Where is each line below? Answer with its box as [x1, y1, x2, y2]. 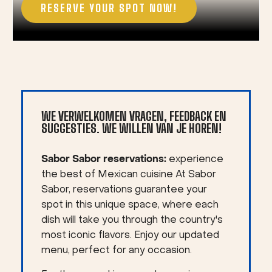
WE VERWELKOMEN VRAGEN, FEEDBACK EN [41, 109, 226, 123]
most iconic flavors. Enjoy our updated [41, 231, 219, 240]
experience [166, 155, 223, 165]
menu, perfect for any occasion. [41, 246, 192, 256]
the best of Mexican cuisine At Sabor [41, 170, 216, 180]
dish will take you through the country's [41, 216, 223, 225]
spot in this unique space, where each [41, 200, 219, 210]
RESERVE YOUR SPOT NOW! [41, 1, 177, 15]
